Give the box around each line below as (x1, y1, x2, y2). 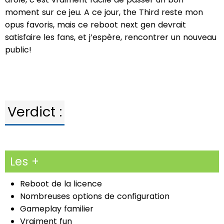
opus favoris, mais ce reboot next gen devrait (5, 18, 186, 30)
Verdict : (7, 101, 62, 121)
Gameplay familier (20, 202, 93, 214)
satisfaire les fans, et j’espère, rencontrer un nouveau (5, 31, 216, 43)
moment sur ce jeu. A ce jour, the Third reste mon (5, 6, 203, 18)
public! (5, 43, 31, 55)
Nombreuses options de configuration (20, 190, 169, 202)
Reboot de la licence (20, 177, 102, 189)
